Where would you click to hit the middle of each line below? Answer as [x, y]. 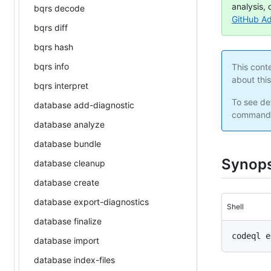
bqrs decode [59, 8]
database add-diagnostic [84, 105]
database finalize [68, 221]
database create [67, 182]
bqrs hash [54, 47]
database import [67, 240]
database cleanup [70, 163]
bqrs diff [51, 27]
